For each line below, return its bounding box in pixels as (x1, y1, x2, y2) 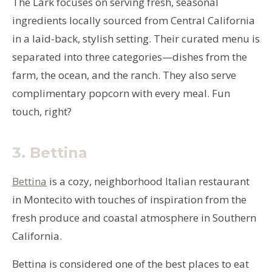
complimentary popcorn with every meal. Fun (12, 86, 230, 100)
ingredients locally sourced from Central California (12, 13, 255, 27)
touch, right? (12, 104, 72, 118)
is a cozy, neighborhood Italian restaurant (47, 174, 250, 188)
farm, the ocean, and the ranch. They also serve (12, 67, 236, 82)
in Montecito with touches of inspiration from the (12, 192, 246, 206)
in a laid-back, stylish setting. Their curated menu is (12, 31, 260, 46)
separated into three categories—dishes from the (12, 49, 247, 64)
